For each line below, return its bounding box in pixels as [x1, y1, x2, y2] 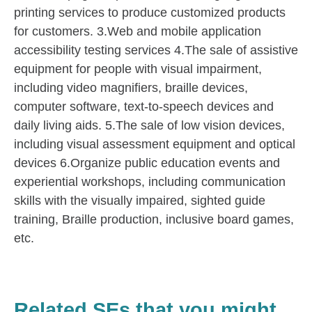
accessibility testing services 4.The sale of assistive [14, 43, 298, 58]
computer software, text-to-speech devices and [14, 100, 274, 114]
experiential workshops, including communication [14, 175, 286, 189]
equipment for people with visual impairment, [14, 62, 262, 77]
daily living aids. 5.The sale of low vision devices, [14, 118, 285, 133]
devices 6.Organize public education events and [14, 156, 280, 171]
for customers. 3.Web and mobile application [14, 24, 261, 39]
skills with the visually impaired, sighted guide [14, 194, 265, 208]
